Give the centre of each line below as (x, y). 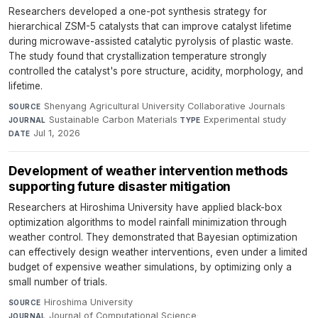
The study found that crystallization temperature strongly (138, 56)
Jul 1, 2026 (57, 133)
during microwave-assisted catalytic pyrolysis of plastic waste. (151, 42)
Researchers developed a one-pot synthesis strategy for (138, 12)
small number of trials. (58, 282)
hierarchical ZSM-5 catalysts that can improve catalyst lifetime (150, 27)
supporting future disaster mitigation (120, 187)
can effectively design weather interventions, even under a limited (158, 252)
